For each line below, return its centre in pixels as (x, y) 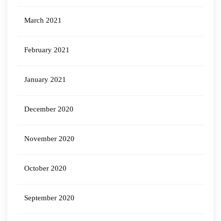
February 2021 (47, 50)
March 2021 (43, 20)
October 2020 (45, 168)
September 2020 (49, 198)
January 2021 (45, 79)
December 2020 (49, 109)
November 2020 (49, 139)
